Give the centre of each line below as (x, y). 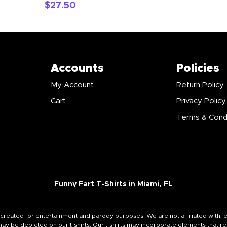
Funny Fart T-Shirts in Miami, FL (113, 184)
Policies (198, 68)
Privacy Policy (201, 101)
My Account (72, 85)
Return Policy (200, 85)
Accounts (77, 68)
